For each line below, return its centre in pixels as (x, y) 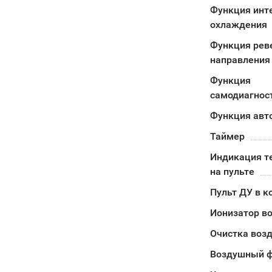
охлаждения (238, 25)
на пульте (232, 172)
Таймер (227, 136)
